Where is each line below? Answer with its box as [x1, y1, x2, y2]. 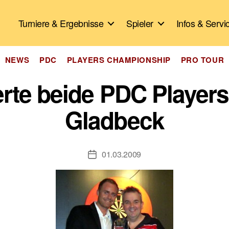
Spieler [126, 16, 153, 30]
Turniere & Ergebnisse [18, 16, 104, 30]
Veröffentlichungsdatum [91, 149, 174, 161]
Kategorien [114, 49, 157, 62]
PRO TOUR [180, 54, 224, 65]
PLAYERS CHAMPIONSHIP [66, 54, 171, 65]
